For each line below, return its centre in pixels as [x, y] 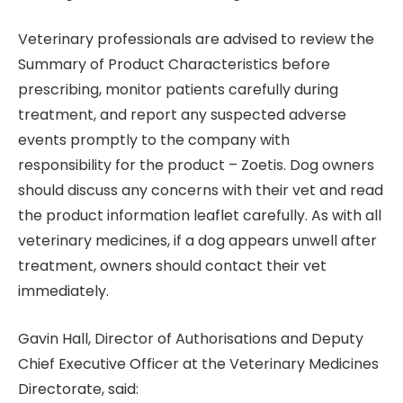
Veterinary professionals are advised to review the [196, 40]
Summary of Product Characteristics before [174, 65]
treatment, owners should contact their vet [172, 266]
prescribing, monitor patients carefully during [178, 90]
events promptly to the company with [154, 140]
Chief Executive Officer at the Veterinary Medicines [198, 363]
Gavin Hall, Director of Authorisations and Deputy [191, 338]
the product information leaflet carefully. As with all [200, 216]
